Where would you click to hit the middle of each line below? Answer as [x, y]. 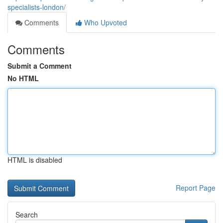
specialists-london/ [37, 7]
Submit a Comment [40, 66]
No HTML [23, 78]
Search [27, 215]
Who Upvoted [105, 22]
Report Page [196, 188]
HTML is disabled [35, 160]
